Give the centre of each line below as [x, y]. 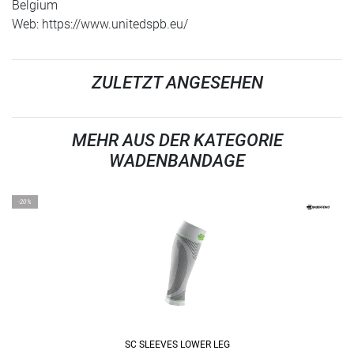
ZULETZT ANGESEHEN [177, 83]
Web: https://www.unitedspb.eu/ [100, 24]
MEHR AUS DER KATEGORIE [177, 141]
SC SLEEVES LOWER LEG [177, 345]
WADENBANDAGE [177, 161]
